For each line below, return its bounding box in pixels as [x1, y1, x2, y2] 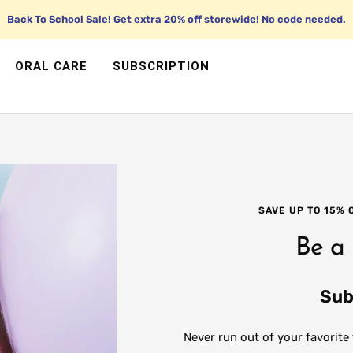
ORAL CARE [15, 59, 87, 73]
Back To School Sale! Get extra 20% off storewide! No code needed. [7, 13, 346, 25]
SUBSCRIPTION [113, 59, 210, 73]
